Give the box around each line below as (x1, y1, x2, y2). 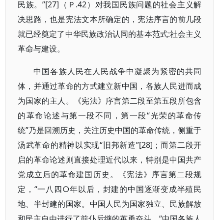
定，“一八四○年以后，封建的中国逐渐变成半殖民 (18, 184, 202, 194)
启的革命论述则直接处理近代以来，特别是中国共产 (18, 154, 202, 165)
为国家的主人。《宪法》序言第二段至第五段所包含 (18, 95, 202, 106)
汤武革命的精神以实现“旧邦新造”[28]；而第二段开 (18, 139, 202, 150)
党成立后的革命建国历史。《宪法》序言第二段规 (18, 169, 202, 180)
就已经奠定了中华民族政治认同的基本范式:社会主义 (18, 28, 202, 39)
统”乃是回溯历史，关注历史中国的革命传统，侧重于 (18, 125, 202, 136)
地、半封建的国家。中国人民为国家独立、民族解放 (18, 198, 202, 209)
